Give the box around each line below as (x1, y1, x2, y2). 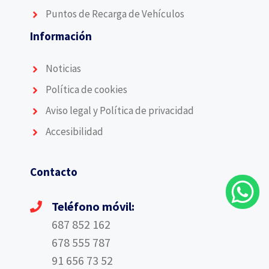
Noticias (45, 62, 81, 76)
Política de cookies (45, 83, 127, 97)
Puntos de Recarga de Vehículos (45, 7, 184, 20)
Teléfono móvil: (52, 198, 134, 214)
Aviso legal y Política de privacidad (45, 104, 194, 118)
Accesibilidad (45, 125, 103, 139)
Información (30, 28, 92, 43)
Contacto (30, 165, 77, 180)
